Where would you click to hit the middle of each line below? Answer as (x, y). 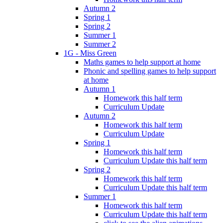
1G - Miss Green (90, 53)
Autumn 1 (100, 89)
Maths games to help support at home (142, 62)
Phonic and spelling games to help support (150, 71)
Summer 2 (100, 44)
